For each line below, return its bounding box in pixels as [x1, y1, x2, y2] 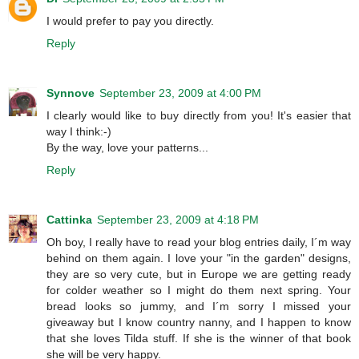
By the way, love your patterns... [46, 141, 208, 155]
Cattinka [46, 213, 92, 226]
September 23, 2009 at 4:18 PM [97, 213, 259, 226]
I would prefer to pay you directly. [46, 14, 214, 28]
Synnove [46, 87, 95, 100]
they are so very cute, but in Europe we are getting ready [46, 268, 351, 280]
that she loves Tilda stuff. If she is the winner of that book [46, 332, 351, 345]
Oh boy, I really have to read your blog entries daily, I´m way [46, 236, 351, 248]
